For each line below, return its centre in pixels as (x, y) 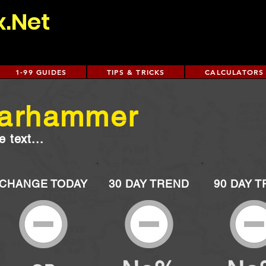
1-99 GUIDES (41, 72)
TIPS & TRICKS (136, 72)
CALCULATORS (235, 72)
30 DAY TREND (149, 184)
